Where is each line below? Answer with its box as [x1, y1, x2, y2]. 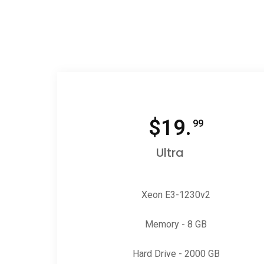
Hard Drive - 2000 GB [132, 248, 220, 259]
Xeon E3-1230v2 [141, 189, 211, 200]
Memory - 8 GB [145, 219, 207, 230]
